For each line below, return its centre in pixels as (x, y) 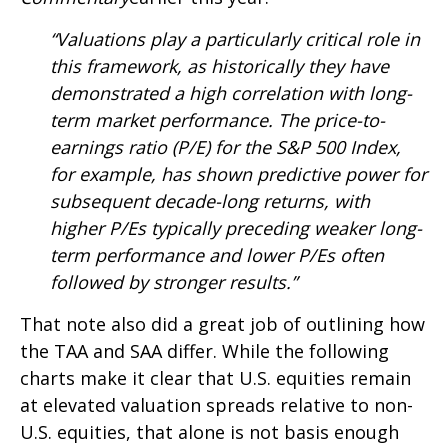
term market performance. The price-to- (217, 120)
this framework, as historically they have (219, 66)
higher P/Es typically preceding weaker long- (236, 228)
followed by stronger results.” (173, 282)
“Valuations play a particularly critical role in (235, 39)
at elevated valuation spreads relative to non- (216, 405)
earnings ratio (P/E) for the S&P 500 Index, (225, 147)
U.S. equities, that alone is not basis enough (209, 432)
